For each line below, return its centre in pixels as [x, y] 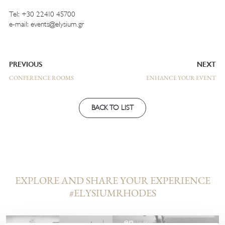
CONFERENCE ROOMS [41, 78]
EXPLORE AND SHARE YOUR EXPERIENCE [113, 181]
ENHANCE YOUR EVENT [181, 78]
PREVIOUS [25, 65]
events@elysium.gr [57, 24]
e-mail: [20, 24]
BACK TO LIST [113, 108]
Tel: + [18, 14]
